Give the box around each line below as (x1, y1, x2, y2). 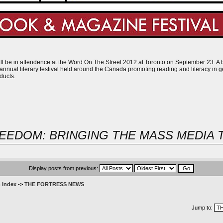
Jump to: (191, 205, 214, 211)
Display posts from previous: (29, 165, 100, 171)
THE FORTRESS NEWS (24, 181, 84, 187)
